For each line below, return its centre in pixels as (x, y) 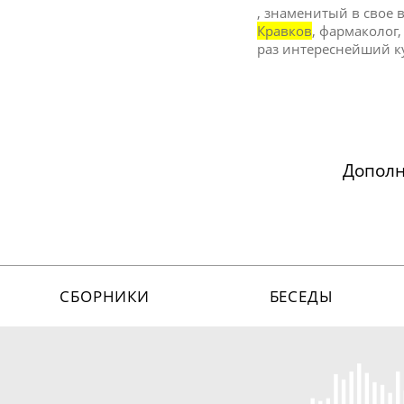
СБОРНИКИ (105, 296)
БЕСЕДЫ (301, 296)
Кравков (285, 30)
